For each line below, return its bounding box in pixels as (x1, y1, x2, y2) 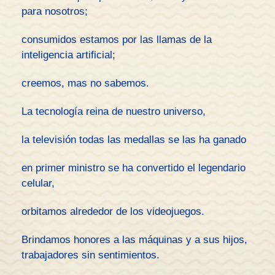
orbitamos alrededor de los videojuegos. (21, 206, 204, 217)
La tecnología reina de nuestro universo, (21, 106, 206, 117)
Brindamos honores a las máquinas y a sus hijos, (21, 234, 247, 246)
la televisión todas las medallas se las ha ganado (21, 134, 246, 145)
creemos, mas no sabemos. (21, 77, 149, 89)
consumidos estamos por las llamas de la (21, 34, 212, 45)
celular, (21, 177, 55, 189)
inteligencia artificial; (21, 49, 115, 61)
